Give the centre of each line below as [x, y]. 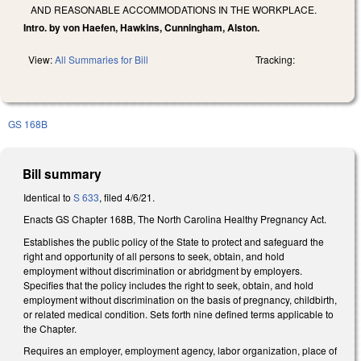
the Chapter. [50, 328]
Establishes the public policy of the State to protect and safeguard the [174, 241]
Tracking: [275, 59]
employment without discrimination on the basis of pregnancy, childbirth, [180, 299]
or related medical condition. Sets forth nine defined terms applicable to [178, 313]
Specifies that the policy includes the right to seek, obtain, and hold [168, 284]
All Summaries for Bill [102, 59]
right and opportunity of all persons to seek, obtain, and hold [154, 255]
